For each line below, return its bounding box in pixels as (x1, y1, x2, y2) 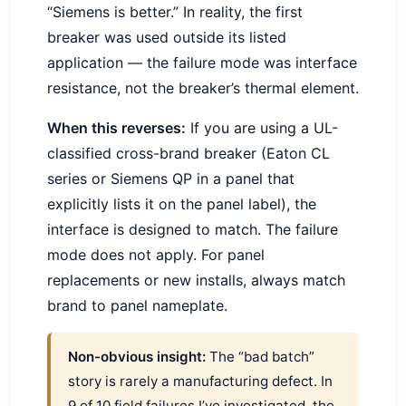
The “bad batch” (206, 347, 315, 365)
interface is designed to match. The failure (47, 220, 338, 239)
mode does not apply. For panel (47, 246, 265, 265)
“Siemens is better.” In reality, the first (47, 3, 303, 22)
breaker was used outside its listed (47, 28, 286, 47)
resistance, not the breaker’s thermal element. (47, 79, 359, 98)
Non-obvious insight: (68, 347, 207, 365)
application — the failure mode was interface (47, 53, 357, 72)
